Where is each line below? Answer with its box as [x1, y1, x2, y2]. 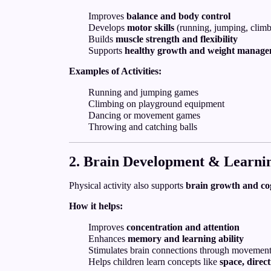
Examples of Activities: [69, 66, 162, 76]
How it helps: [69, 201, 123, 211]
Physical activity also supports [69, 180, 186, 191]
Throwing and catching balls [88, 122, 197, 132]
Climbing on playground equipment [88, 99, 224, 109]
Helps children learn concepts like [88, 256, 220, 267]
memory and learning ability [128, 233, 244, 244]
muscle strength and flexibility [116, 34, 238, 44]
